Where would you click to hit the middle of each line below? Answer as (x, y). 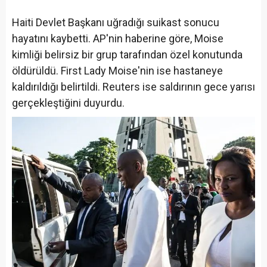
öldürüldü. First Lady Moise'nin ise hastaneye (117, 70)
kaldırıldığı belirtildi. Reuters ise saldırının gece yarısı (133, 86)
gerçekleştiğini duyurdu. (68, 103)
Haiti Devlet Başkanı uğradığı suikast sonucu (116, 22)
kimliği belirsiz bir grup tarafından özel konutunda (127, 54)
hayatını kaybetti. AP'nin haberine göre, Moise (118, 38)
